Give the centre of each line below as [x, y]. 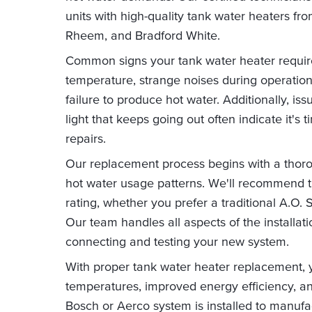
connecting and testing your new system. [178, 242]
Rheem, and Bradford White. [143, 36]
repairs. [86, 139]
